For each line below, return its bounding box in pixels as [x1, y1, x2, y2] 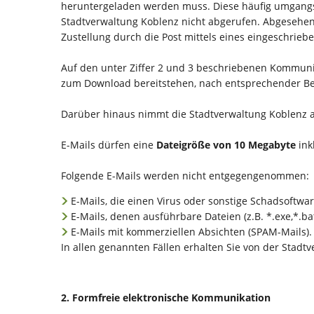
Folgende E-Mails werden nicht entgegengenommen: [61, 169, 309, 182]
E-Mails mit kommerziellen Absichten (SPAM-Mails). [70, 225, 312, 238]
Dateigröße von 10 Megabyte [156, 138, 296, 151]
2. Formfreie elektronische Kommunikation [61, 291, 271, 304]
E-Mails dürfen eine [61, 138, 156, 151]
